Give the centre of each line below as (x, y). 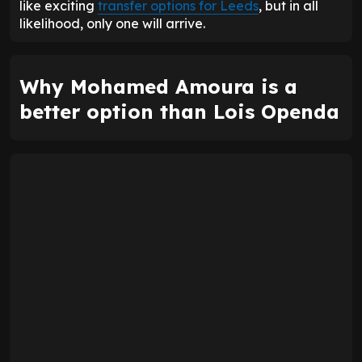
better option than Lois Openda (179, 111)
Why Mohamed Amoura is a (158, 86)
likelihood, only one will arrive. (112, 23)
